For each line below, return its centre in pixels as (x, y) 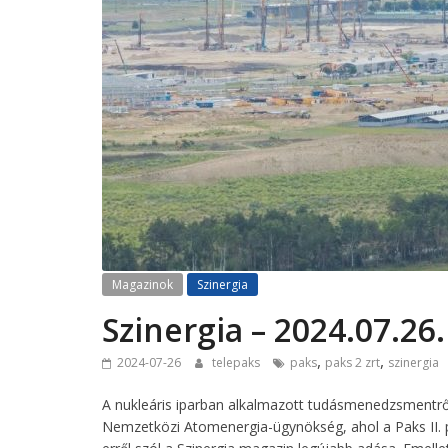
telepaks (237, 363)
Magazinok (142, 285)
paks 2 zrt (352, 363)
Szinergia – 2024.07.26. (273, 330)
